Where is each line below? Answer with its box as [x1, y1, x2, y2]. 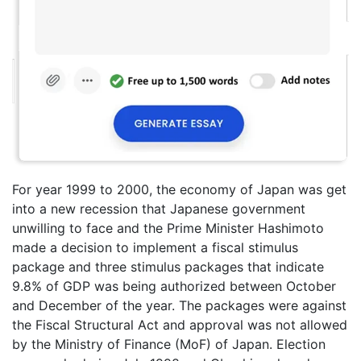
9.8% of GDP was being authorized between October [12, 278, 336, 295]
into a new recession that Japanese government [12, 201, 305, 218]
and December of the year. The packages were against [12, 297, 346, 314]
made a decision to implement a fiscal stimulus [12, 239, 298, 256]
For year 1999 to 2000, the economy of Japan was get [12, 181, 346, 198]
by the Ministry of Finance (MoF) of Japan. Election [12, 336, 326, 353]
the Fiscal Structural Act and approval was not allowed [12, 317, 347, 334]
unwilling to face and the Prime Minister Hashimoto [12, 220, 324, 237]
